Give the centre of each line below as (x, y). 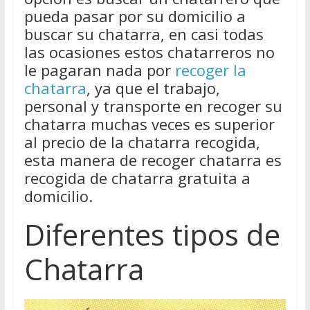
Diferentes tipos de (152, 235)
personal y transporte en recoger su (153, 106)
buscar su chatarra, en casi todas (144, 34)
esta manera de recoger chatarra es (153, 160)
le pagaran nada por (97, 70)
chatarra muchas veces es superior (149, 124)
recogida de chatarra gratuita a (137, 178)
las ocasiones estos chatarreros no (149, 52)
